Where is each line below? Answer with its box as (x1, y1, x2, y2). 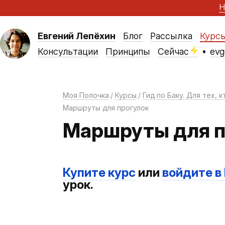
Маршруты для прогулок (62, 103, 149, 112)
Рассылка (150, 31, 192, 41)
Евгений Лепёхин (38, 30, 116, 41)
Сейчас (158, 46, 189, 57)
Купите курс (62, 165, 136, 180)
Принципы (105, 46, 151, 57)
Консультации (38, 46, 98, 57)
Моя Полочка (62, 91, 109, 99)
